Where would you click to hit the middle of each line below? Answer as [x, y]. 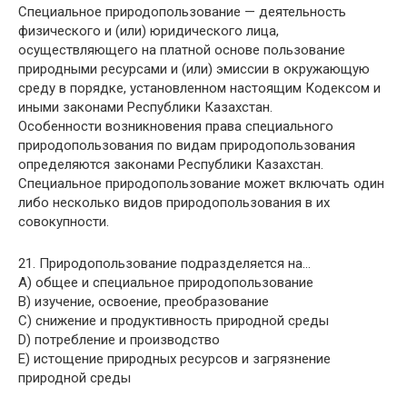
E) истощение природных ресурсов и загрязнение [174, 358]
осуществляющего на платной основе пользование [182, 50]
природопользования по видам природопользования [187, 145]
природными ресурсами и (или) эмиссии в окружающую [194, 69]
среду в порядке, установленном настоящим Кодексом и [199, 88]
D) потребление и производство [119, 339]
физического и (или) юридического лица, [149, 30]
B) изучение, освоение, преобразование [144, 301]
